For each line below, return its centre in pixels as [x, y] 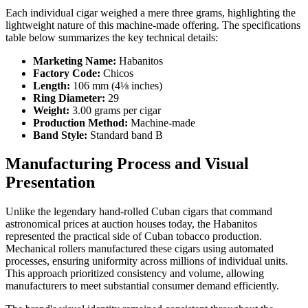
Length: [52, 85]
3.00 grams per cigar [115, 110]
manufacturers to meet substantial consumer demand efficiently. [142, 286]
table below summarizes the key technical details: [112, 37]
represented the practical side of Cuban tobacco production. [134, 236]
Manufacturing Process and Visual [127, 164]
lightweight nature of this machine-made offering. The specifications [153, 25]
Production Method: [80, 122]
